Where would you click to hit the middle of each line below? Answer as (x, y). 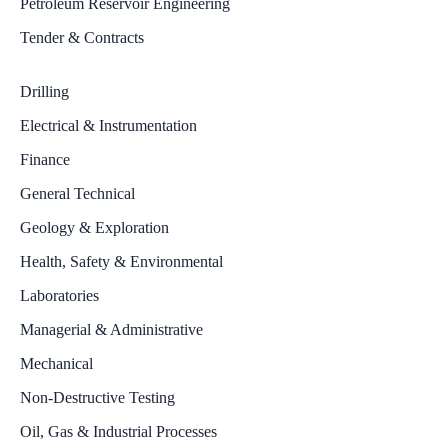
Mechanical (56, 363)
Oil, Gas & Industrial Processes (118, 431)
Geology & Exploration (94, 227)
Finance (45, 159)
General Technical (77, 193)
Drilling (44, 91)
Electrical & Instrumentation (108, 125)
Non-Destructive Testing (97, 397)
